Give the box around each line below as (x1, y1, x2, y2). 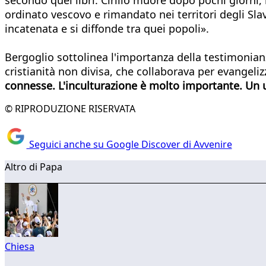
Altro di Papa (5, 160, 62, 174)
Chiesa (5, 240, 34, 254)
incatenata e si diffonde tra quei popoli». (5, 21, 209, 36)
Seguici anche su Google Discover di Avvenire (26, 138, 232, 151)
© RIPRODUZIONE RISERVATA (5, 102, 135, 115)
